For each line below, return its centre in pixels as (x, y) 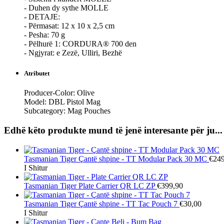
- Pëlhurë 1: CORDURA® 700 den (80, 43)
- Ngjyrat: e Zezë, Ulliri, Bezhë (73, 52)
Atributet (37, 73)
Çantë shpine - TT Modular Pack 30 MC (143, 158)
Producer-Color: (50, 93)
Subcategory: (46, 111)
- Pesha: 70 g (44, 34)
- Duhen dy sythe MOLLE (66, 7)
